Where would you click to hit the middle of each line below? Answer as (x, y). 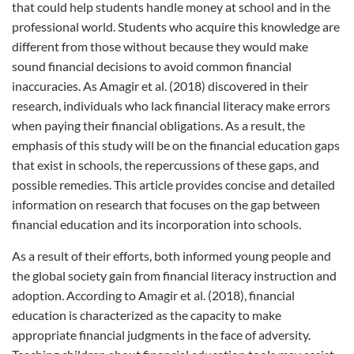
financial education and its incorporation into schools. (156, 224)
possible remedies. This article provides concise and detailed (173, 185)
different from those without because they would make (160, 46)
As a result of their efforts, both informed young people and (171, 256)
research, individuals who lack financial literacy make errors (171, 105)
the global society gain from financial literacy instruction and (174, 275)
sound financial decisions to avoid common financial (152, 66)
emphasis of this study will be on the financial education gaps (176, 145)
